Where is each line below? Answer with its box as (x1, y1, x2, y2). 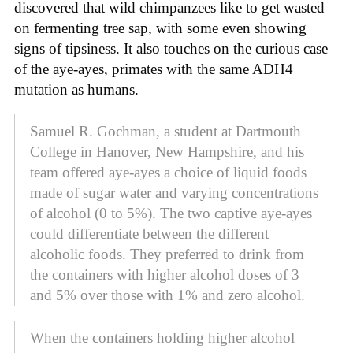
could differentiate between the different (30, 225, 269, 243)
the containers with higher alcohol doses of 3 (30, 266, 299, 284)
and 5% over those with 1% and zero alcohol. (30, 287, 305, 304)
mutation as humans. (14, 80, 139, 98)
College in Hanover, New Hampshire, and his (30, 143, 304, 161)
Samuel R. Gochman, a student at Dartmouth (30, 123, 301, 140)
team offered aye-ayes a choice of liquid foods (30, 164, 307, 181)
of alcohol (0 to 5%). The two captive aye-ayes (30, 205, 312, 222)
